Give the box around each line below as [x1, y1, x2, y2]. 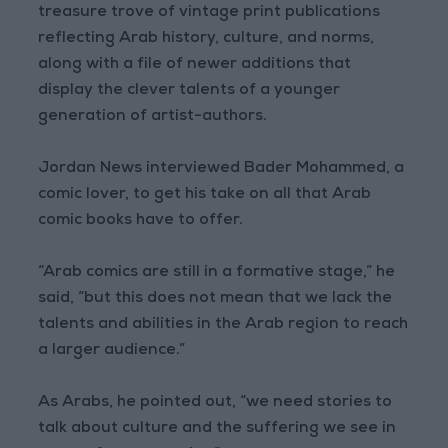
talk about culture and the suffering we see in [38, 421, 397, 438]
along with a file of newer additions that [38, 57, 352, 74]
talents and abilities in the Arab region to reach [38, 317, 409, 334]
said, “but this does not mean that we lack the [38, 291, 393, 308]
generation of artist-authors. [38, 109, 268, 126]
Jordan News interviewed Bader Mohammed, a [38, 161, 405, 178]
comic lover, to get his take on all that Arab [38, 187, 372, 204]
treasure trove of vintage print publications [38, 5, 381, 22]
